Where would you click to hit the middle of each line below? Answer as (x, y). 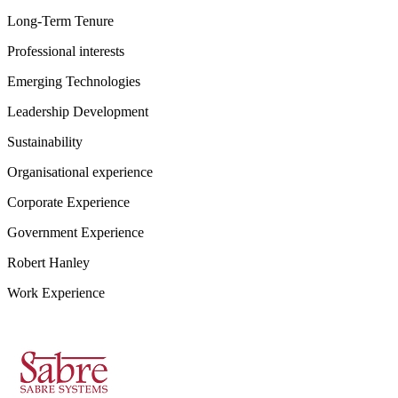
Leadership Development (78, 111)
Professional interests (66, 51)
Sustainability (45, 142)
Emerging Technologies (74, 81)
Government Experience (76, 232)
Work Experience (56, 293)
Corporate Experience (68, 202)
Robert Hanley (48, 263)
